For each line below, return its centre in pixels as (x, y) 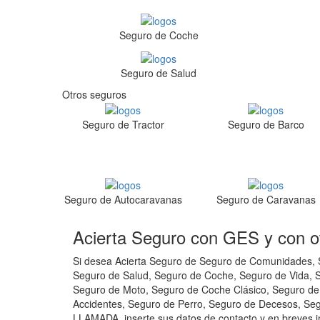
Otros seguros (94, 94)
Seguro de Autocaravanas (123, 199)
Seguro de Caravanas (266, 199)
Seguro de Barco (266, 124)
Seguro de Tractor (123, 124)
